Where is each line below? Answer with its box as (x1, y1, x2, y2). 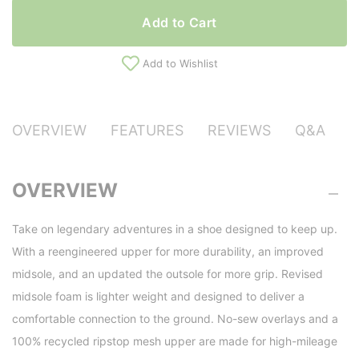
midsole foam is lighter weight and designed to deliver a (12, 289, 305, 304)
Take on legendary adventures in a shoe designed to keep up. (12, 222, 337, 236)
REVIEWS (208, 122, 271, 139)
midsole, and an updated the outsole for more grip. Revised (12, 267, 323, 281)
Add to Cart (142, 14, 217, 30)
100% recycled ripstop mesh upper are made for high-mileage (12, 334, 337, 349)
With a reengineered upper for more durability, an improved (12, 244, 324, 259)
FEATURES (111, 122, 184, 139)
